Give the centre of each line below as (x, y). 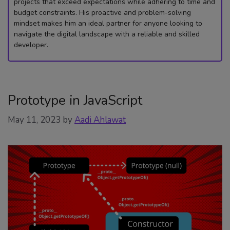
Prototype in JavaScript (75, 100)
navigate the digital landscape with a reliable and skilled (107, 34)
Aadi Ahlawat (100, 120)
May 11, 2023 (34, 120)
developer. (31, 45)
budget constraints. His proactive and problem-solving (102, 12)
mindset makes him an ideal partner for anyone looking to (108, 23)
